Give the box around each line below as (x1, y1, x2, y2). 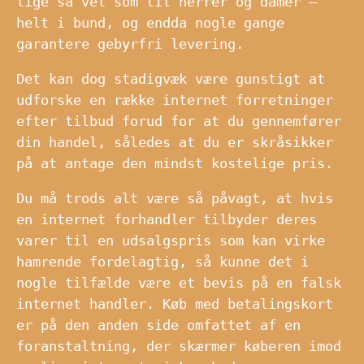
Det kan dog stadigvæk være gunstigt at (16, 70, 325, 87)
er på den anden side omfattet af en (16, 316, 301, 333)
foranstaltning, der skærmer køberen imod (16, 337, 341, 354)
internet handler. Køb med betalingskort (16, 295, 333, 312)
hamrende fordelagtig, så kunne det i (16, 253, 309, 270)
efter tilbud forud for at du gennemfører (16, 112, 341, 129)
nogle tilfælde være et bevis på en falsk (16, 274, 341, 291)
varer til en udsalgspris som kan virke (16, 232, 325, 249)
